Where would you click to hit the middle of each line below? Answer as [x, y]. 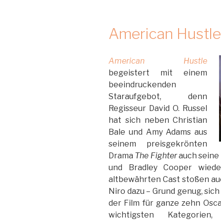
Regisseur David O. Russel [158, 108]
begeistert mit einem [158, 73]
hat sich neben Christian [158, 120]
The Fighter [157, 155]
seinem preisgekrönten [158, 144]
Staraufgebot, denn [158, 96]
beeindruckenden [142, 84]
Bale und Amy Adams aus [158, 132]
